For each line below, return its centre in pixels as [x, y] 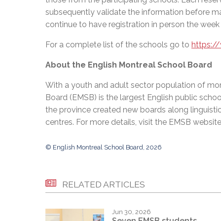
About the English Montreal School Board [129, 65]
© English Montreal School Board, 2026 [104, 147]
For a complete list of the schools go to [118, 45]
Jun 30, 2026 [131, 212]
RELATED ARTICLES [104, 184]
